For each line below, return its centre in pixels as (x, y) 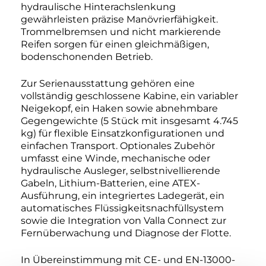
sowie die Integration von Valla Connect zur (123, 221)
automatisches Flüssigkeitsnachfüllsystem (122, 208)
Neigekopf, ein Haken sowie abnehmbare (119, 109)
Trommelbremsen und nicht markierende (121, 32)
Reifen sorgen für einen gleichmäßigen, (115, 45)
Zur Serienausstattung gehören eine (108, 84)
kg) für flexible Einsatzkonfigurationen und (123, 134)
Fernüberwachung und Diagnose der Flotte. (126, 233)
